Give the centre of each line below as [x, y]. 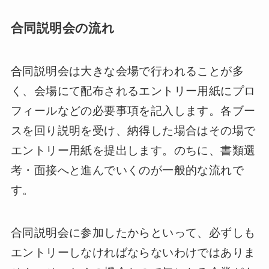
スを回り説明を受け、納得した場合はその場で [133, 130]
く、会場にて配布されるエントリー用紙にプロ [133, 91]
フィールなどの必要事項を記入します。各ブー [133, 110]
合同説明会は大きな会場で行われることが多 [127, 71]
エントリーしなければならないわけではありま [133, 252]
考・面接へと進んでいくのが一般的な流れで [127, 170]
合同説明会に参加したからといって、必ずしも [133, 232]
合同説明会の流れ [63, 28]
